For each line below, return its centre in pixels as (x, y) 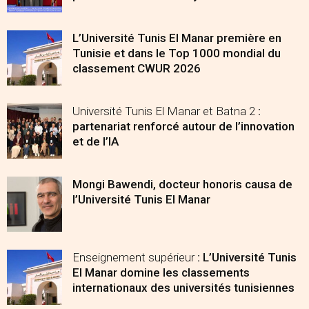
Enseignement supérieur (135, 257)
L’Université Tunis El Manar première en (177, 38)
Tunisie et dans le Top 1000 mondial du (177, 53)
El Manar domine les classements (161, 272)
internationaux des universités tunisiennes (183, 288)
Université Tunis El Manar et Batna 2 (165, 111)
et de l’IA (96, 141)
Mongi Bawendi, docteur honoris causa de (182, 184)
